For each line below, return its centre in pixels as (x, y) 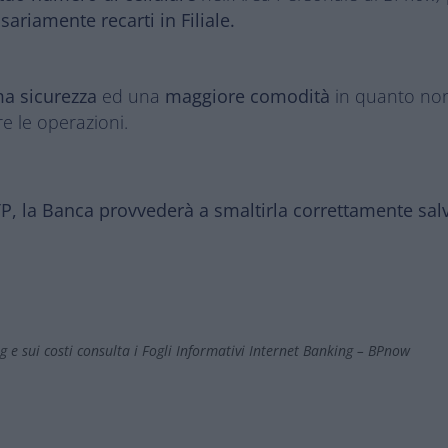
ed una (131, 96)
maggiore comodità (247, 96)
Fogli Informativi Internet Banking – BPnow (276, 350)
